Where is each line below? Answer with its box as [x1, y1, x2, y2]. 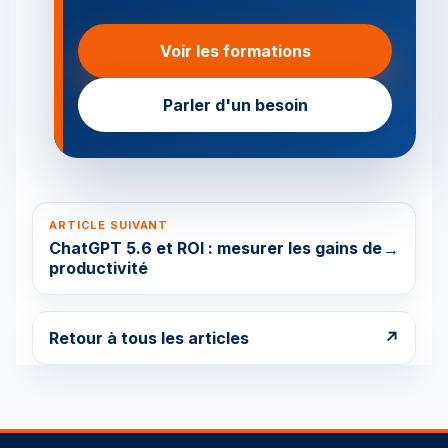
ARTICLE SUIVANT [49, 218, 169, 232]
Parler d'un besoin [162, 95, 308, 115]
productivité [49, 258, 148, 278]
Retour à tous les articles [49, 328, 249, 348]
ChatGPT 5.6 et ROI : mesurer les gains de [49, 238, 382, 258]
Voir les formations [159, 41, 311, 61]
